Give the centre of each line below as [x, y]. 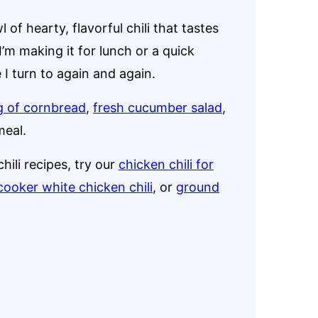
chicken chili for [166, 164]
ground [198, 187]
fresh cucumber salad [158, 108]
